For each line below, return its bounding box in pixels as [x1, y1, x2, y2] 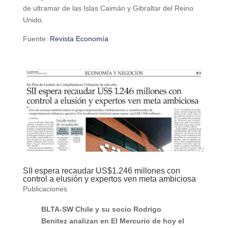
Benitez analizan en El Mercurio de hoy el [41, 216, 184, 225]
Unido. [22, 15, 44, 24]
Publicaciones [22, 184, 67, 193]
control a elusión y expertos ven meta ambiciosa [22, 174, 196, 183]
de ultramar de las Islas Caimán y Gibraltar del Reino [22, 4, 193, 12]
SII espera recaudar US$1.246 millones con [22, 166, 180, 175]
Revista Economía [49, 34, 108, 43]
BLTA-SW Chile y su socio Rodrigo [41, 205, 161, 213]
